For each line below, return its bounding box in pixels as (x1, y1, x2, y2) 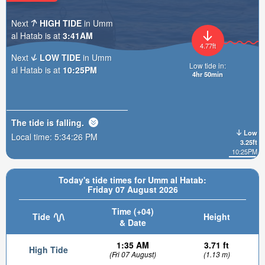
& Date (119, 216, 146, 228)
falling (56, 116, 82, 128)
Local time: (11, 130, 54, 143)
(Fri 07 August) (109, 249, 156, 259)
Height (203, 211, 230, 222)
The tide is (11, 116, 56, 128)
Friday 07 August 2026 (87, 183, 178, 195)
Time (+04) (111, 205, 154, 217)
